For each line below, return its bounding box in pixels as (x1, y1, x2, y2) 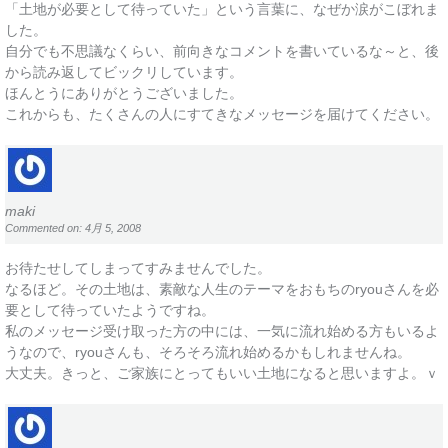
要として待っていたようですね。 (5, 303, 215, 319)
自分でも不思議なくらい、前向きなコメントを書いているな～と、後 (5, 43, 439, 59)
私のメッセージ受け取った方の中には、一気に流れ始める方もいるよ (5, 324, 439, 340)
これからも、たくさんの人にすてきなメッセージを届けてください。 (5, 106, 439, 122)
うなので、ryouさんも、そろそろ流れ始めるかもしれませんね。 (5, 345, 411, 361)
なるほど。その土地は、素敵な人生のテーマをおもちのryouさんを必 (5, 282, 439, 298)
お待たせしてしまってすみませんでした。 (5, 261, 271, 277)
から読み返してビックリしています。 (5, 64, 243, 80)
